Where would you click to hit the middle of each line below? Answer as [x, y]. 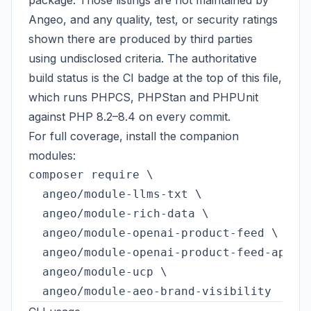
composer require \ [91, 175]
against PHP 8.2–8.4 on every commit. [129, 117]
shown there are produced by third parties [141, 39]
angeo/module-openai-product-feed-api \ [167, 252]
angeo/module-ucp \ [98, 272]
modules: [52, 155]
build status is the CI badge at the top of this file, [155, 78]
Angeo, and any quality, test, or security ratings [153, 19]
